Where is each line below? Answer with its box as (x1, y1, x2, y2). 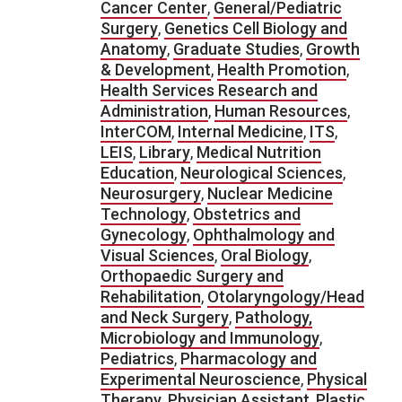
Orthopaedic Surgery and (100, 267, 284, 285)
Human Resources (214, 101, 347, 120)
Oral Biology (221, 246, 309, 265)
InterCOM (100, 122, 171, 141)
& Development (100, 60, 211, 79)
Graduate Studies (173, 39, 300, 58)
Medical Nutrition (197, 143, 321, 162)
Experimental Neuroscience (100, 370, 301, 389)
